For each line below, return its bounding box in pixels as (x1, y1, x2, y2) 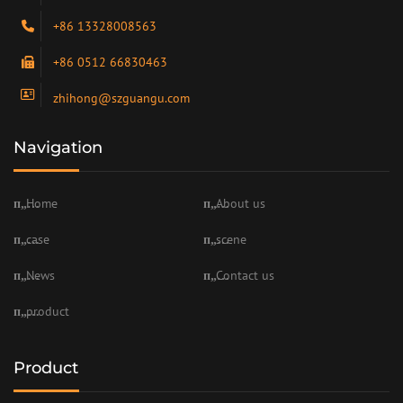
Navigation (13, 137, 103, 157)
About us (216, 194, 265, 211)
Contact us (216, 266, 274, 283)
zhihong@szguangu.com (53, 89, 190, 106)
